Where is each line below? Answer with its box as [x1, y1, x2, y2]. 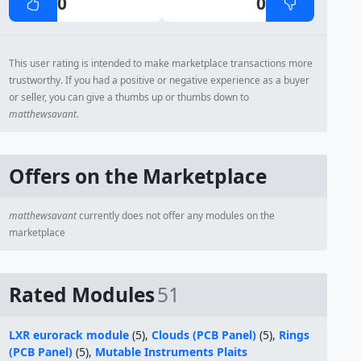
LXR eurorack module [9, 327, 130, 342]
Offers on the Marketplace [9, 163, 268, 189]
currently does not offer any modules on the [77, 209, 276, 222]
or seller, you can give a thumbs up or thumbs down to [9, 90, 250, 104]
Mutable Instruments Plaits [95, 344, 248, 359]
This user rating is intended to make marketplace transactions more [9, 56, 313, 70]
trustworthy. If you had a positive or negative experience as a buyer [9, 73, 310, 87]
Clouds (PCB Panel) [151, 327, 257, 342]
